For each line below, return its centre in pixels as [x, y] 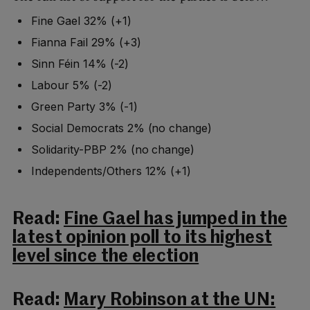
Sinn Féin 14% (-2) [80, 64]
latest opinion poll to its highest [143, 239]
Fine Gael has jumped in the [176, 220]
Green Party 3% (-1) [84, 107]
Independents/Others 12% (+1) [111, 171]
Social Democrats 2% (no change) [122, 128]
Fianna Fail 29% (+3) [86, 43]
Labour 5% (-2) [72, 85]
